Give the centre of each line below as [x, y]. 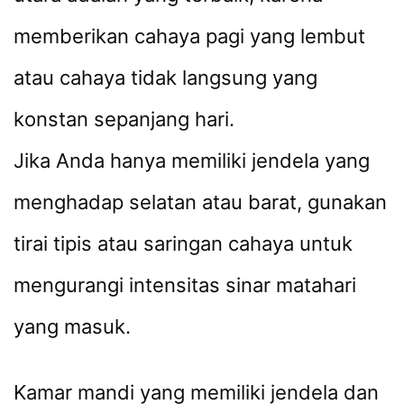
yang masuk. [72, 326]
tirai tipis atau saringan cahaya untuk [183, 243]
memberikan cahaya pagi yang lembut [189, 36]
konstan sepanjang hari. [124, 119]
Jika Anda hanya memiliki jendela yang [192, 160]
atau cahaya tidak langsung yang [165, 77]
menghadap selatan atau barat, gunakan [200, 202]
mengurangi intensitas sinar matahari [185, 285]
